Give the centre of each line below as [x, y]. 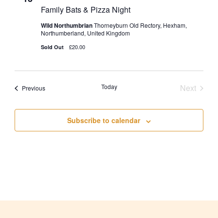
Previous [34, 88]
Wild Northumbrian [67, 26]
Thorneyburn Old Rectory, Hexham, [140, 25]
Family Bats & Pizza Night [86, 10]
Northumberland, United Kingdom [85, 33]
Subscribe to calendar [104, 120]
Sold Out [53, 47]
